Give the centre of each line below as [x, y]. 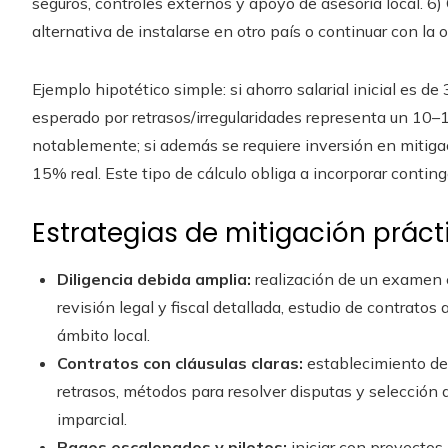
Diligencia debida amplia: [154, 278]
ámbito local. [103, 334]
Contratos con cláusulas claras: [180, 362]
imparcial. [92, 418]
